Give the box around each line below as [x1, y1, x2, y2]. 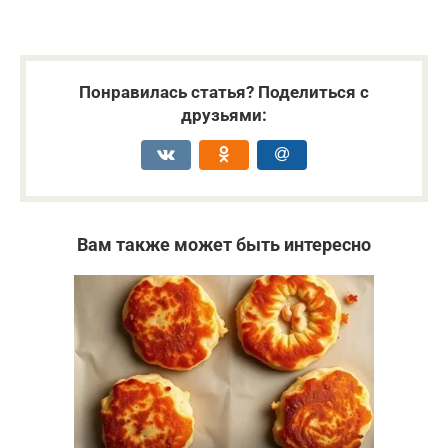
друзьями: [181, 104, 267, 125]
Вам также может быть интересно [77, 233, 371, 255]
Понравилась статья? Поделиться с [79, 81, 369, 102]
